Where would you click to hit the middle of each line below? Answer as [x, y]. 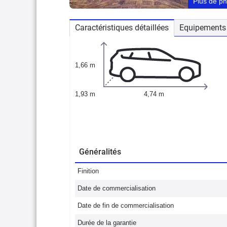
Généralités [100, 152]
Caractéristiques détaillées [122, 28]
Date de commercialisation [117, 188]
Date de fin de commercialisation [126, 205]
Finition [88, 171]
